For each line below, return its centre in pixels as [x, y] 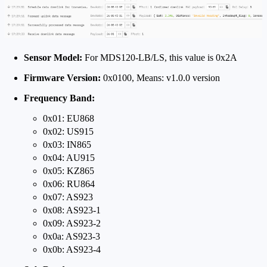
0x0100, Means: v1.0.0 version [160, 77]
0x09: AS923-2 [72, 223]
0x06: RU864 [69, 184]
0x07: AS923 [68, 197]
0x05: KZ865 [69, 170]
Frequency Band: [59, 98]
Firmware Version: [62, 77]
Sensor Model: [53, 57]
